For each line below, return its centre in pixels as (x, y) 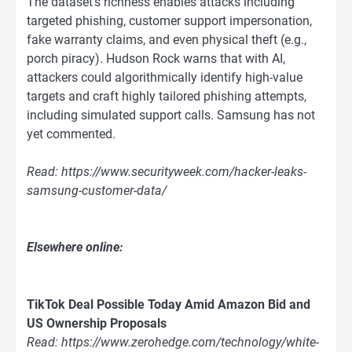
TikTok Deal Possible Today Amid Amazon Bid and (169, 304)
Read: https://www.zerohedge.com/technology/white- (173, 342)
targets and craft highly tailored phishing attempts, (167, 97)
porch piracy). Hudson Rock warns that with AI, (156, 59)
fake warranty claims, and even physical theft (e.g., (167, 40)
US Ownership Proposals (97, 323)
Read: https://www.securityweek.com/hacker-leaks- (167, 172)
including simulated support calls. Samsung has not (171, 115)
